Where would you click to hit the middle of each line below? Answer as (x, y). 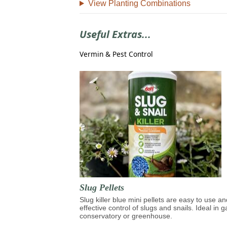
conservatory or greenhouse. (126, 216)
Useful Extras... (115, 34)
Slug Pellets (102, 187)
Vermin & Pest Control (116, 54)
